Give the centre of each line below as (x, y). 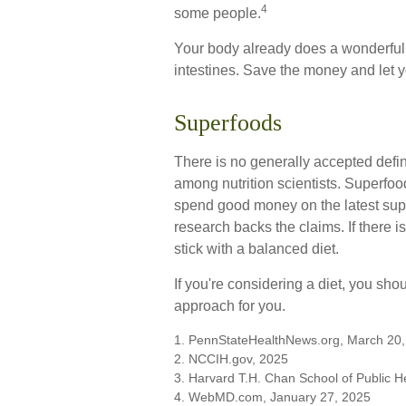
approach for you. (230, 306)
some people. (217, 13)
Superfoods (228, 123)
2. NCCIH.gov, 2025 (231, 359)
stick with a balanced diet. (256, 249)
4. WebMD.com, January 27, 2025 (272, 397)
